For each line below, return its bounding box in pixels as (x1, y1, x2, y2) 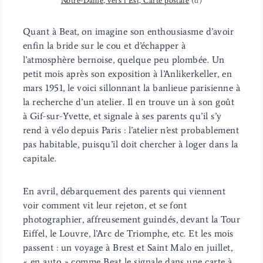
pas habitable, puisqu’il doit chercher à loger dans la (22, 138, 238, 150)
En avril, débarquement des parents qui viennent (22, 185, 226, 197)
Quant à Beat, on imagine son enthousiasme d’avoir (22, 25, 234, 37)
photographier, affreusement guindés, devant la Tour (22, 213, 241, 225)
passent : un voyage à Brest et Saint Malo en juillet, (22, 241, 233, 253)
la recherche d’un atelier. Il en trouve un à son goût (22, 96, 235, 107)
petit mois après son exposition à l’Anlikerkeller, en (22, 68, 232, 79)
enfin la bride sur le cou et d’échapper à (22, 39, 186, 51)
